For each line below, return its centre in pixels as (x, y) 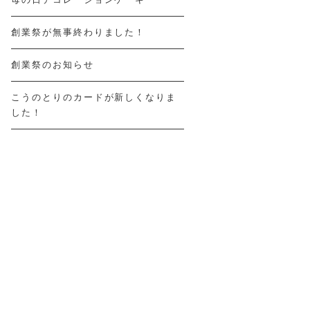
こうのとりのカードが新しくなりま (94, 97)
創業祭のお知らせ (53, 65)
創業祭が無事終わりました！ (79, 32)
